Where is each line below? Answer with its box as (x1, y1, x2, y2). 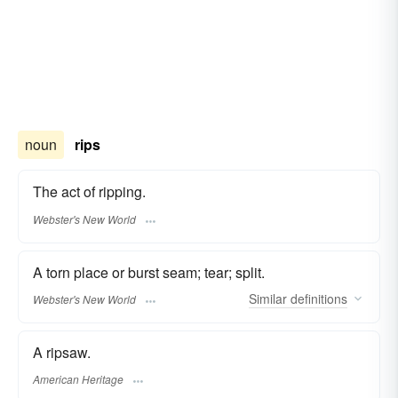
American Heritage (33, 371, 123, 387)
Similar (249, 289, 287, 307)
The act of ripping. (33, 181, 146, 203)
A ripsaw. (33, 341, 91, 362)
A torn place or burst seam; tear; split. (33, 261, 265, 283)
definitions (287, 289, 347, 307)
